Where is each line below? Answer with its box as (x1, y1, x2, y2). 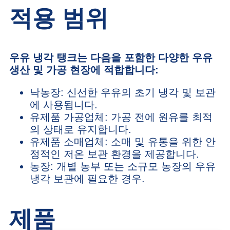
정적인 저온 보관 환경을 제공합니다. (30, 148, 199, 160)
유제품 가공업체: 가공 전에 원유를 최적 (30, 111, 213, 123)
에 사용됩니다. (30, 99, 98, 111)
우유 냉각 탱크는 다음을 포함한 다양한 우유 (9, 52, 213, 64)
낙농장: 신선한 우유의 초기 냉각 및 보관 (30, 87, 216, 99)
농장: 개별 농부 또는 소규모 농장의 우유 (30, 161, 216, 172)
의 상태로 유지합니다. (30, 124, 131, 136)
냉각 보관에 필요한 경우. (30, 173, 145, 185)
